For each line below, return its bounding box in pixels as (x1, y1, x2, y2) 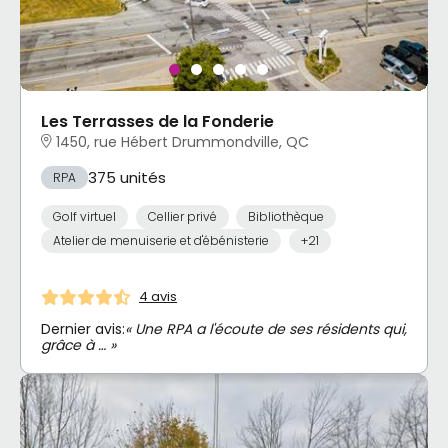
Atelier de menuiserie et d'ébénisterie (53, 231, 269, 249)
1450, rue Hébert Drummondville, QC (56, 131, 309, 152)
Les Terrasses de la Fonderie (41, 109, 274, 133)
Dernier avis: (41, 318, 125, 339)
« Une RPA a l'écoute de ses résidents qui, (125, 318, 407, 339)
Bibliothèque (248, 208, 324, 226)
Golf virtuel (53, 208, 116, 226)
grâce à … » (41, 334, 116, 355)
